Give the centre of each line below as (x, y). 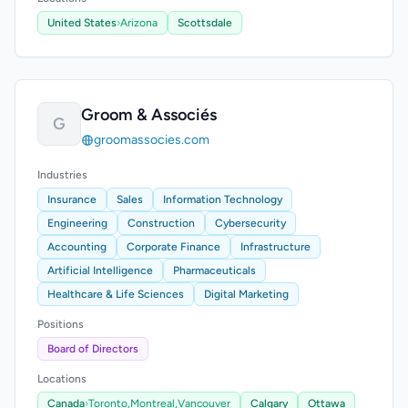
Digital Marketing (246, 294)
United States (82, 23)
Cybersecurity (250, 223)
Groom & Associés (149, 115)
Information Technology (223, 199)
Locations (62, 379)
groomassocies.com (152, 140)
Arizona (139, 23)
